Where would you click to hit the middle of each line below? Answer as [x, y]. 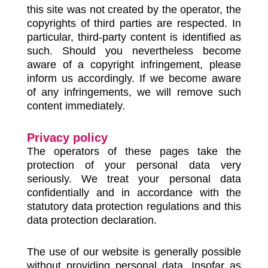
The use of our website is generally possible [134, 252]
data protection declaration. [92, 220]
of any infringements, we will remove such [134, 92]
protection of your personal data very [134, 165]
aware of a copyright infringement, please [134, 65]
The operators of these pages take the [134, 151]
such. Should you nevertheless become [134, 51]
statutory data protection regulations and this [134, 206]
